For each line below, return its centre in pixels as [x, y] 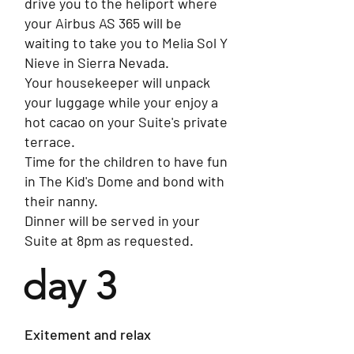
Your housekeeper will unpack [117, 82]
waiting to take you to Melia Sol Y [126, 43]
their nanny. [61, 201]
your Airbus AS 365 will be [103, 23]
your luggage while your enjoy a [121, 102]
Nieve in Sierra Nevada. [97, 62]
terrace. [50, 141]
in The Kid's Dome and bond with [124, 181]
